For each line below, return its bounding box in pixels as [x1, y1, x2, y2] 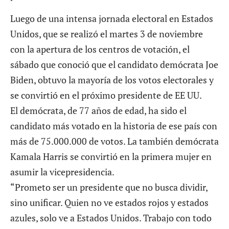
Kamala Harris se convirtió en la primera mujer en [10, 150, 212, 163]
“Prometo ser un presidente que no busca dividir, [10, 181, 208, 194]
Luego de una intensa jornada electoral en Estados [10, 12, 213, 25]
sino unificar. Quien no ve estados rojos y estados [10, 196, 209, 209]
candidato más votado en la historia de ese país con [10, 120, 217, 132]
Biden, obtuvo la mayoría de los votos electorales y [10, 74, 214, 86]
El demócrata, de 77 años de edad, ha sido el [10, 104, 187, 117]
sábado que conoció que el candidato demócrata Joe [10, 58, 218, 71]
